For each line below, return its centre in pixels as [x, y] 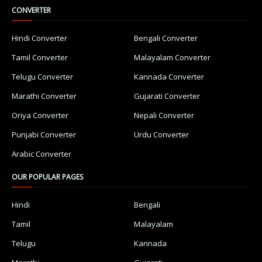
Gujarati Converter [167, 96]
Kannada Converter [169, 77]
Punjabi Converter [44, 135]
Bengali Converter [166, 38]
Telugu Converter [42, 77]
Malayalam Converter [172, 57]
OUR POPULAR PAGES [47, 177]
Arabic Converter [42, 154]
